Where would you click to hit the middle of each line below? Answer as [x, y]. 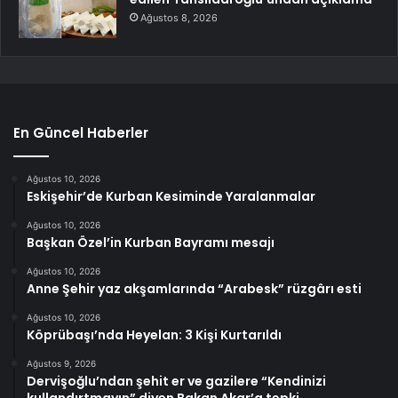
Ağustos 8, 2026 [179, 18]
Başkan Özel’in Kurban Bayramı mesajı [151, 243]
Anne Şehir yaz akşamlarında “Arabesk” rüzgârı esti [194, 289]
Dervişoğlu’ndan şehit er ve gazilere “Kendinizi [176, 382]
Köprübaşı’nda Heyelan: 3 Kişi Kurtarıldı [154, 335]
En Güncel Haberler [81, 133]
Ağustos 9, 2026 [61, 364]
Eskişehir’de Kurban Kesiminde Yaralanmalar [171, 197]
